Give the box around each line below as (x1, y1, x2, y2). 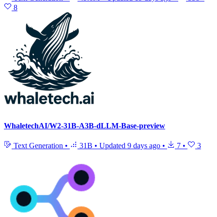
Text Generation (12, 141, 65, 150)
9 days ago (127, 141, 160, 150)
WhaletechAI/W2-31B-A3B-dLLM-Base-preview (4, 121, 165, 130)
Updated (99, 141, 127, 150)
